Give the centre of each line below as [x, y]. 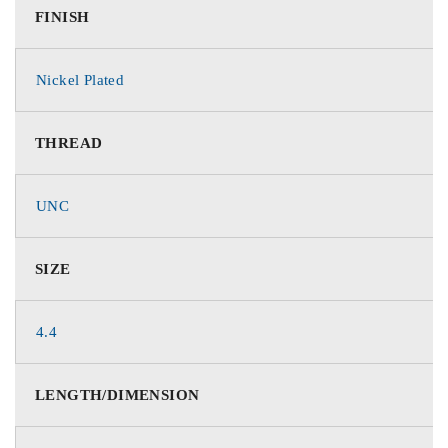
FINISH [62, 17]
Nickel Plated [80, 80]
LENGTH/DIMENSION [117, 395]
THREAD [69, 143]
